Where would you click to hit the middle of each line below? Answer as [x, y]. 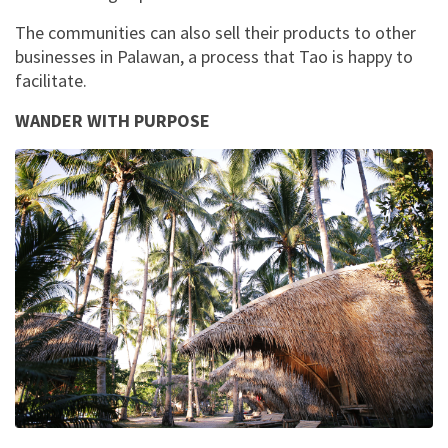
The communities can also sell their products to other [215, 33]
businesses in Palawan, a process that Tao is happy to [214, 57]
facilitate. [53, 81]
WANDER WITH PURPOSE [112, 121]
